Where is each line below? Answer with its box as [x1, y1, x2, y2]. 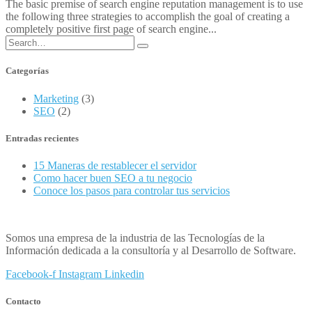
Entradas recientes [6, 132, 79, 143]
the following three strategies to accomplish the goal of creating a [6, 10, 290, 23]
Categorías [6, 65, 49, 77]
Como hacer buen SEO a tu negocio [33, 172, 192, 184]
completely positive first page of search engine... [6, 23, 217, 36]
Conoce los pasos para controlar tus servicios [33, 185, 230, 196]
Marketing [33, 92, 79, 104]
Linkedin [104, 268, 144, 280]
